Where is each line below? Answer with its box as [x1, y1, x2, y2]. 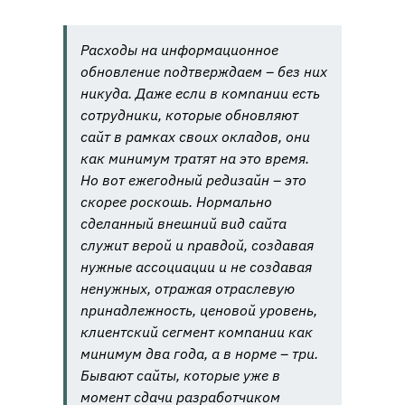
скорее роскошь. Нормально [80, 193, 272, 212]
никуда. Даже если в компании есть [80, 84, 320, 103]
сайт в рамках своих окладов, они [80, 127, 310, 146]
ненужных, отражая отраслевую [80, 279, 295, 298]
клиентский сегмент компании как [80, 323, 313, 342]
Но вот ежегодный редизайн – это [80, 171, 306, 190]
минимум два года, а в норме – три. [80, 344, 318, 363]
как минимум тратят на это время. [80, 149, 309, 168]
